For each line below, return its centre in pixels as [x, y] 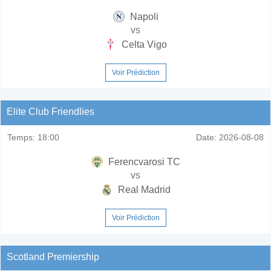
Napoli [143, 16]
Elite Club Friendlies [51, 111]
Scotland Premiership [53, 256]
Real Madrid [143, 189]
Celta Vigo [143, 44]
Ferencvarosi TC [143, 162]
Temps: [21, 137]
